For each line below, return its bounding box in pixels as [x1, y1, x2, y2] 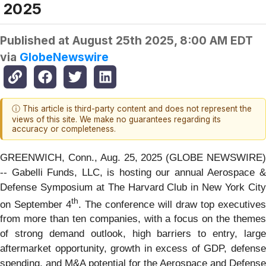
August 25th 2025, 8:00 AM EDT [72, 33, 253, 48]
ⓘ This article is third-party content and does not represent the [12, 104, 252, 114]
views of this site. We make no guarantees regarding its [12, 115, 221, 125]
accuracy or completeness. [12, 124, 116, 134]
